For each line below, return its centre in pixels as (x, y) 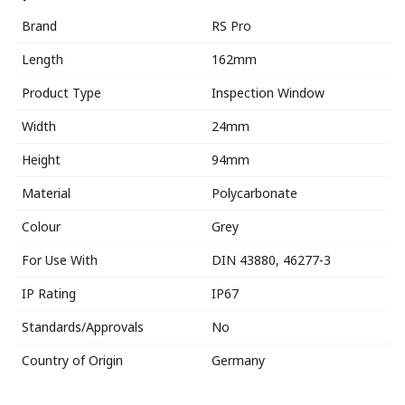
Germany (238, 360)
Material (46, 193)
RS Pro (231, 25)
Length (42, 59)
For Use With (60, 259)
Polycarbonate (254, 193)
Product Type (61, 92)
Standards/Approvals (83, 326)
